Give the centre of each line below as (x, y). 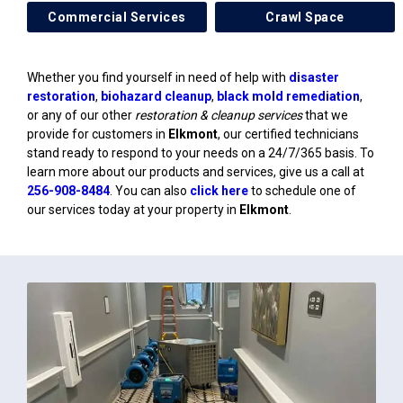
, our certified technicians (288, 134)
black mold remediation (288, 96)
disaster (314, 77)
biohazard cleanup (156, 96)
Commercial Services (117, 17)
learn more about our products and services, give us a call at (196, 172)
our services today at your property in (133, 210)
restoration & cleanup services (220, 115)
